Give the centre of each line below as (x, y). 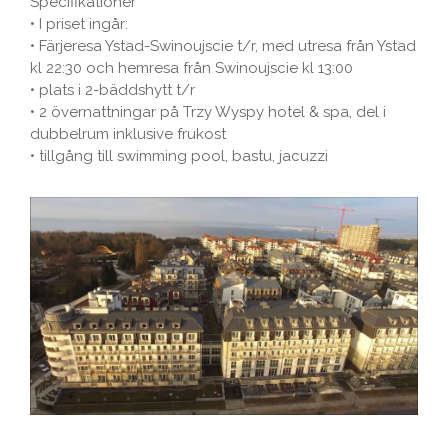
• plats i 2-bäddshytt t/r (112, 90)
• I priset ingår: (79, 24)
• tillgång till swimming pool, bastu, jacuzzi (179, 156)
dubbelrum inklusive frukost (128, 134)
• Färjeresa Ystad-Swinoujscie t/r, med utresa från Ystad (223, 46)
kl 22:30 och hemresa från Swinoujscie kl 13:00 (191, 68)
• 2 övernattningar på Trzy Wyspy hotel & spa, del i (208, 112)
